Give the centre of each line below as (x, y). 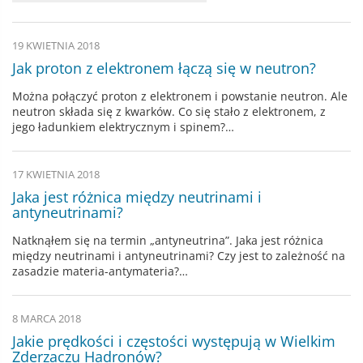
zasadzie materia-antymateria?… (100, 271)
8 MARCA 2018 (47, 318)
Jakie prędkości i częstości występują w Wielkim (174, 341)
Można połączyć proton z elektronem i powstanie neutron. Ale (180, 96)
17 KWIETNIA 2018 (56, 174)
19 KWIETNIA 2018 (56, 45)
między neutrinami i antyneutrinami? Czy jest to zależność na (179, 255)
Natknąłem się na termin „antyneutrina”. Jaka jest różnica (168, 240)
